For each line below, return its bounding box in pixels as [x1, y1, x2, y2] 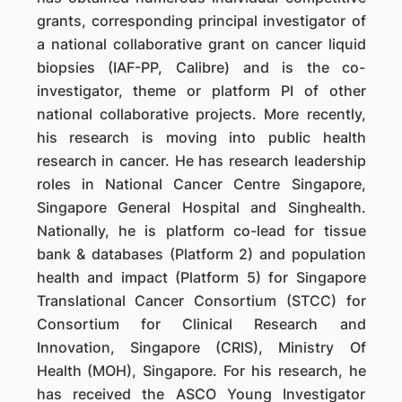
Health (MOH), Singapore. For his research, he [36, 362, 366, 380]
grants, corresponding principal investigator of [36, 12, 366, 30]
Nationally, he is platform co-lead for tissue [36, 222, 366, 240]
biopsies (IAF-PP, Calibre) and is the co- [36, 58, 366, 76]
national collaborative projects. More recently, [36, 105, 366, 123]
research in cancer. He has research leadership [36, 152, 366, 170]
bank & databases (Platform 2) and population [36, 245, 366, 263]
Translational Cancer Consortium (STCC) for [36, 292, 366, 310]
